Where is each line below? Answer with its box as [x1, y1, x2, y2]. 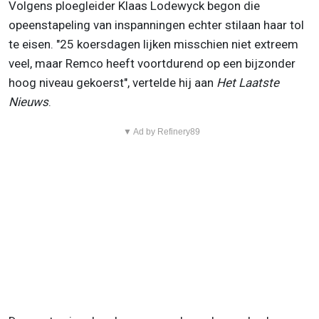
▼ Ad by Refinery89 [122, 127, 200, 137]
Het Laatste [216, 75, 279, 90]
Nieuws [9, 95, 48, 110]
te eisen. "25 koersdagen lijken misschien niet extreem [9, 37, 298, 52]
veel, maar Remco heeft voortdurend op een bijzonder [9, 56, 296, 71]
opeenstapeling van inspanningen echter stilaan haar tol [9, 18, 304, 33]
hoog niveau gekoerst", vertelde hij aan [9, 75, 216, 90]
